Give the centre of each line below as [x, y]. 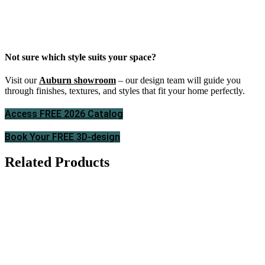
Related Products [57, 162]
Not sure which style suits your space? [80, 57]
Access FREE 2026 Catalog [64, 114]
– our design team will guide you [178, 80]
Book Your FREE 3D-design [62, 137]
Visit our [22, 80]
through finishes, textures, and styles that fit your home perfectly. [125, 91]
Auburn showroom [77, 80]
